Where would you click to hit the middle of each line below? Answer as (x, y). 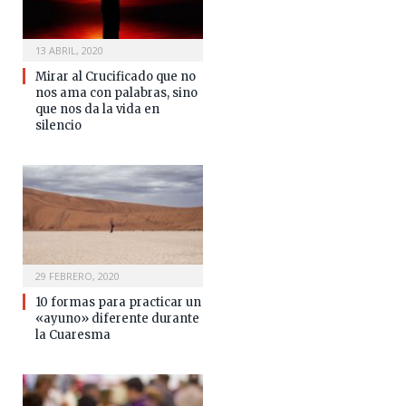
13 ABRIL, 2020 (69, 51)
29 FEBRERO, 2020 (77, 276)
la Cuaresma (73, 335)
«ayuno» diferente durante (117, 319)
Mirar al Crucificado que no (116, 77)
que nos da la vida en (97, 110)
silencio (58, 126)
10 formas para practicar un (118, 303)
